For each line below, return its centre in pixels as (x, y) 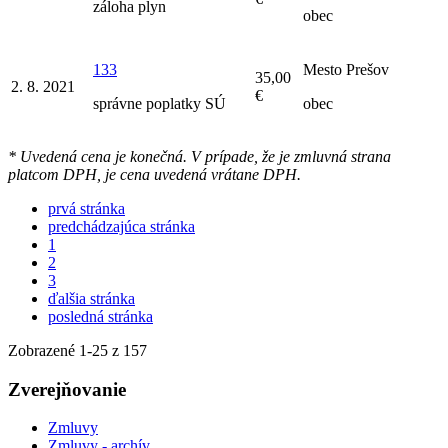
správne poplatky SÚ (159, 103)
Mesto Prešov (346, 69)
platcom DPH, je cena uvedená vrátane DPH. (154, 174)
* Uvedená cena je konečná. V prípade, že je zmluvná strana (199, 156)
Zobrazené (43, 350)
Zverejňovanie (67, 389)
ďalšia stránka (91, 298)
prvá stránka (86, 208)
